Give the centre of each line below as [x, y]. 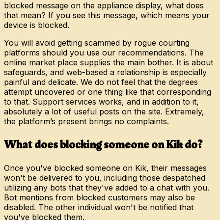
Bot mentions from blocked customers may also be [99, 198]
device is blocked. [37, 25]
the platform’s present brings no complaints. [86, 121]
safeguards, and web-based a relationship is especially [105, 72]
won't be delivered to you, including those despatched [105, 178]
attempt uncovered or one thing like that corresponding [108, 92]
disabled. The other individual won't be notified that [99, 207]
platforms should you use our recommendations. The [104, 52]
